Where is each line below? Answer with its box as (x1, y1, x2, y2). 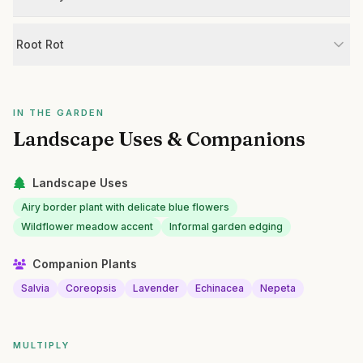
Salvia (21, 282, 49, 294)
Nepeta (260, 282, 296, 294)
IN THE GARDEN (13, 107, 105, 118)
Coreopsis (66, 282, 117, 294)
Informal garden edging (169, 220, 283, 233)
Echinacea (195, 282, 244, 294)
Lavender (133, 282, 179, 294)
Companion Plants (32, 257, 137, 271)
